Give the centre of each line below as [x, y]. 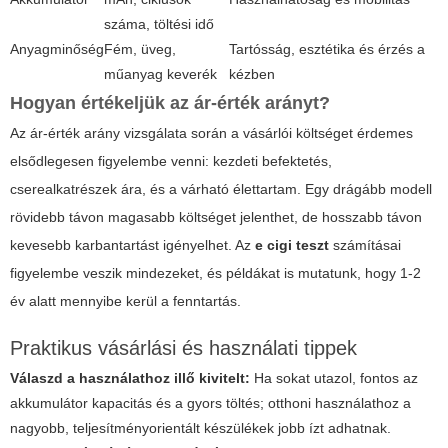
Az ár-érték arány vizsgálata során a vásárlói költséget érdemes [211, 132]
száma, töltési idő [159, 23]
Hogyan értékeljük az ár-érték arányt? [170, 102]
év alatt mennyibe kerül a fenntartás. [125, 300]
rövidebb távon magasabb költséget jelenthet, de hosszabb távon [216, 216]
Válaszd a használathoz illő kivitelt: [130, 377]
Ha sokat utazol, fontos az [334, 377]
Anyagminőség [57, 48]
